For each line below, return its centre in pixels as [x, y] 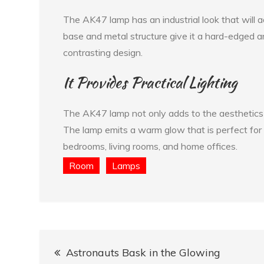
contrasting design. [103, 52]
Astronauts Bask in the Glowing [143, 252]
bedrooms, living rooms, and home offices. [151, 146]
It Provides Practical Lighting [150, 82]
